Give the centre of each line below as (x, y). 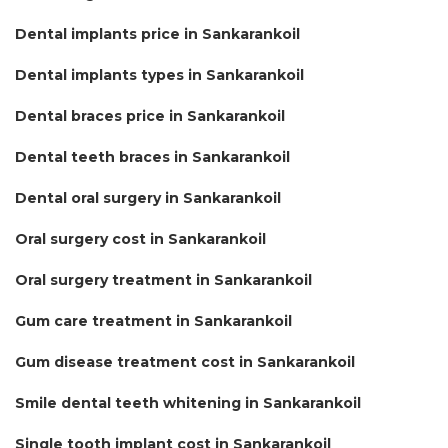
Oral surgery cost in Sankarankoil (140, 238)
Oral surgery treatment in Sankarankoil (163, 279)
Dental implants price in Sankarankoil (157, 33)
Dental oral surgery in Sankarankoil (148, 197)
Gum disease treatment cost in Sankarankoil (185, 361)
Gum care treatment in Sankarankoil (153, 320)
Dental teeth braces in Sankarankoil (152, 156)
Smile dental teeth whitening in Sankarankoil (188, 402)
